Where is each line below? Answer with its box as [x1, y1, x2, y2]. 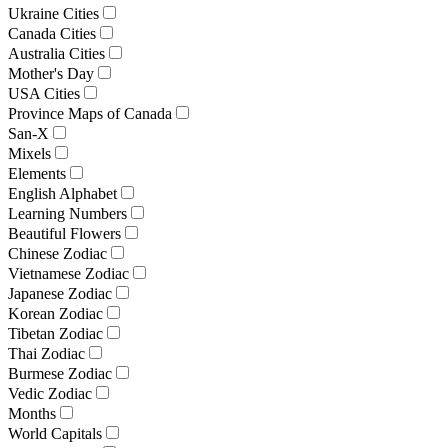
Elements [8, 164, 66, 182]
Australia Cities [8, 44, 105, 62]
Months [8, 404, 56, 422]
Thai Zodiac [8, 344, 85, 362]
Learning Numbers [8, 204, 127, 222]
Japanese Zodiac [8, 284, 112, 302]
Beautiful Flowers [8, 224, 121, 242]
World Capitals [8, 424, 102, 442]
